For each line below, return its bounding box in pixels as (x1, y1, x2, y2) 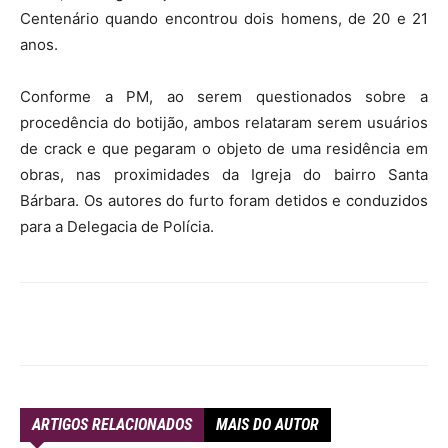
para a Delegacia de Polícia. (20, 217, 214, 236)
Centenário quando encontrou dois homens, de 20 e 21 (20, 9, 428, 28)
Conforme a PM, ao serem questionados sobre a (20, 87, 428, 106)
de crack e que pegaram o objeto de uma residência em (20, 139, 428, 158)
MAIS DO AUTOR (216, 415, 319, 434)
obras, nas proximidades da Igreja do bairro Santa (20, 165, 428, 184)
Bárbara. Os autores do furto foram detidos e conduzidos (20, 191, 428, 210)
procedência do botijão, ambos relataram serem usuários (20, 113, 428, 132)
